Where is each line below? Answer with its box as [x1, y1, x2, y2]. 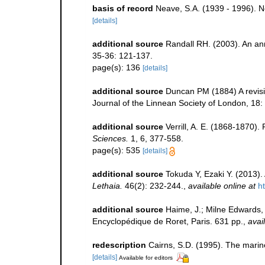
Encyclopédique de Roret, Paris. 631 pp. [92, 216, 243, 227]
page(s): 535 [92, 146, 143, 156]
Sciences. [92, 134, 128, 144]
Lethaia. [92, 181, 122, 191]
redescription [92, 240, 146, 250]
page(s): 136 [92, 63, 143, 73]
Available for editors [119, 254, 173, 261]
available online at [188, 181, 256, 191]
